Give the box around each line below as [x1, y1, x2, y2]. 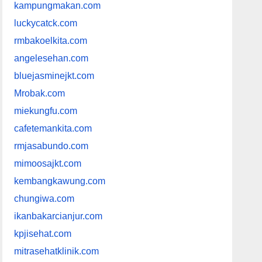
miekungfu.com [14, 106, 78, 116]
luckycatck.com [14, 18, 78, 29]
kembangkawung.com [14, 176, 106, 187]
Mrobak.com [14, 88, 65, 99]
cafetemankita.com [14, 123, 92, 134]
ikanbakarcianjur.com [14, 211, 103, 222]
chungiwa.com [14, 194, 75, 204]
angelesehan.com [14, 53, 89, 64]
